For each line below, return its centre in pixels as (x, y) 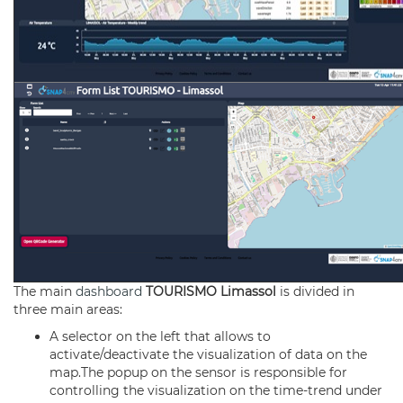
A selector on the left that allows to (160, 336)
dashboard (109, 291)
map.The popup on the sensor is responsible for (198, 372)
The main (45, 291)
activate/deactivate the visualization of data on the (208, 354)
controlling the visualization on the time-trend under (216, 390)
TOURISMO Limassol (213, 291)
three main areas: (68, 309)
